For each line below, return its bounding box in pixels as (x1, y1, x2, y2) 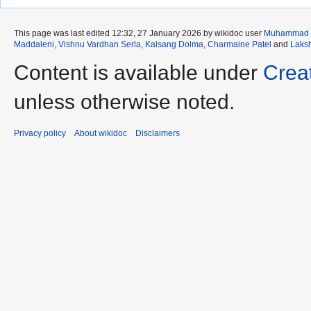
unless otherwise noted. (14, 90, 235, 113)
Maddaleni (14, 39, 54, 49)
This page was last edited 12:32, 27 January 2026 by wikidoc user (14, 28, 264, 38)
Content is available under (14, 60, 263, 84)
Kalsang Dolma (145, 39, 203, 49)
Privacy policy (14, 128, 66, 138)
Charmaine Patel (208, 39, 271, 49)
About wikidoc (74, 128, 127, 138)
